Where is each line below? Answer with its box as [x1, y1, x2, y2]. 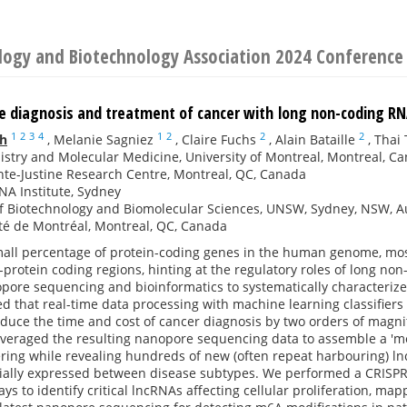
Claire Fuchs [182, 131, 256, 148]
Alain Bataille [275, 131, 355, 148]
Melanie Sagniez [54, 131, 154, 148]
